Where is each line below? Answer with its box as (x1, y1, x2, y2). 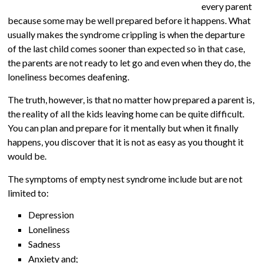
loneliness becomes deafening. (8, 71, 131, 82)
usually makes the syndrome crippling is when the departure (8, 29, 245, 40)
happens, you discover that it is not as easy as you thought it (8, 136, 244, 147)
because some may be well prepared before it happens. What (8, 15, 251, 26)
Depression (28, 209, 75, 220)
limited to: (8, 187, 49, 198)
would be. (8, 150, 49, 161)
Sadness (28, 238, 61, 249)
